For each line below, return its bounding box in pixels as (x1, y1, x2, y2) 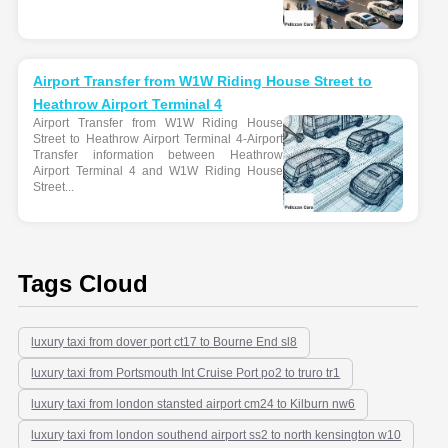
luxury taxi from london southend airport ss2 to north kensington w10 (31, 428, 402, 442)
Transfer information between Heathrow (33, 148, 283, 162)
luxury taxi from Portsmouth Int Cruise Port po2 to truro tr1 (31, 366, 341, 380)
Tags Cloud (18, 270, 149, 297)
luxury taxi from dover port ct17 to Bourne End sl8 (31, 335, 298, 349)
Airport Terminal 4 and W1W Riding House (33, 164, 283, 178)
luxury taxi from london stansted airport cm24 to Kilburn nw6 (31, 397, 356, 411)
